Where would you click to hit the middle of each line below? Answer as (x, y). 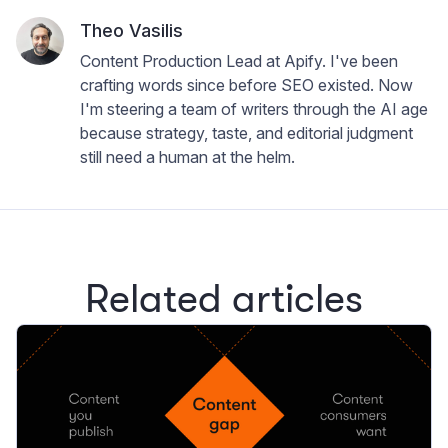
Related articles (224, 299)
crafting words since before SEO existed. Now (246, 85)
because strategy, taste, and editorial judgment (246, 133)
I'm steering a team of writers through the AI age (254, 109)
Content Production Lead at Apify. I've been (239, 61)
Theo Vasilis (131, 31)
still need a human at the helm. (187, 157)
